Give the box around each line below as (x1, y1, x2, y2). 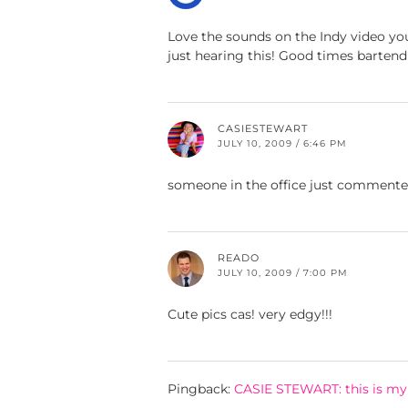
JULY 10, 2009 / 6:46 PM (218, 138, 347, 150)
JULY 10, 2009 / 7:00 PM (218, 267, 348, 280)
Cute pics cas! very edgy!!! (168, 306, 332, 323)
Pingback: (168, 381, 234, 398)
